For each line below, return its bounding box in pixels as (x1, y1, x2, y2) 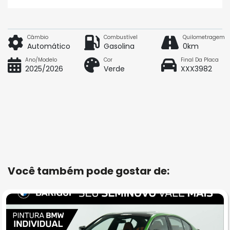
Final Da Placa (180, 56, 219, 64)
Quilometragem (182, 33, 225, 42)
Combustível (104, 33, 138, 42)
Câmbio (27, 33, 48, 42)
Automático (27, 41, 70, 52)
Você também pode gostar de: (8, 164, 169, 179)
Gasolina (104, 41, 135, 52)
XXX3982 (180, 64, 212, 74)
